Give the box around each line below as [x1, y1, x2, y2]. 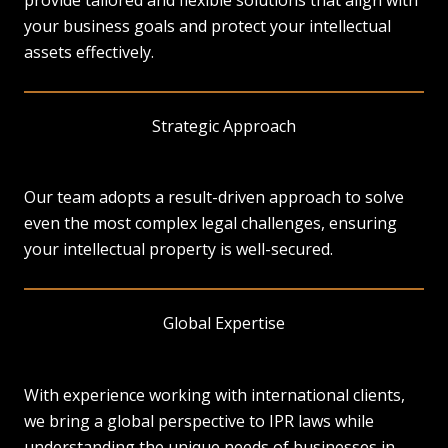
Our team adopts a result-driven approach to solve [24, 186, 404, 209]
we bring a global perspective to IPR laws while [24, 409, 374, 432]
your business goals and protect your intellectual [24, 15, 391, 38]
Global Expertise [163, 312, 285, 334]
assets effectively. [24, 41, 154, 64]
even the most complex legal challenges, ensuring [24, 212, 397, 235]
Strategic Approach [152, 114, 296, 137]
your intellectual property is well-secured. [24, 238, 333, 261]
